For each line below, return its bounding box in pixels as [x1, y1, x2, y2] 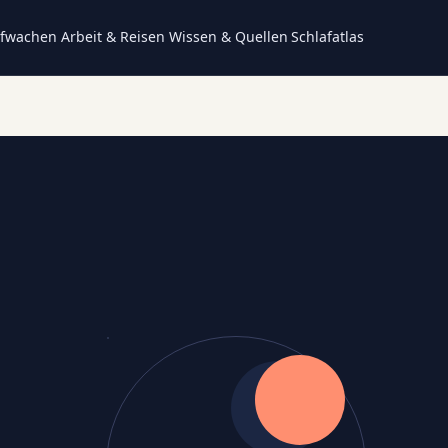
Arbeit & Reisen [61, 27, 166, 46]
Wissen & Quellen [168, 27, 288, 46]
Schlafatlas [291, 27, 365, 46]
